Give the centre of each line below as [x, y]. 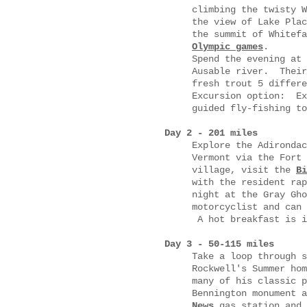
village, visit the [244, 170]
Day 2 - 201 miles [211, 133]
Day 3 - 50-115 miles [219, 244]
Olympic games [228, 47]
